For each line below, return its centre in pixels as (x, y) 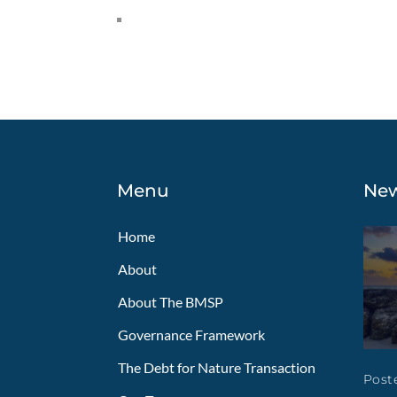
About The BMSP (171, 301)
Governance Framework (191, 334)
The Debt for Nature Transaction (217, 367)
